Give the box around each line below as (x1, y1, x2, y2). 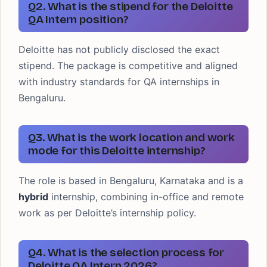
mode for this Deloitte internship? (28, 144, 206, 157)
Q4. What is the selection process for (28, 246, 224, 259)
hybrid (18, 191, 48, 203)
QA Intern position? (28, 13, 129, 26)
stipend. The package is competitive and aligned (18, 60, 238, 72)
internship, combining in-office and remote (48, 191, 244, 203)
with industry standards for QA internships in (18, 76, 219, 88)
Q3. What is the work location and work (28, 131, 235, 144)
